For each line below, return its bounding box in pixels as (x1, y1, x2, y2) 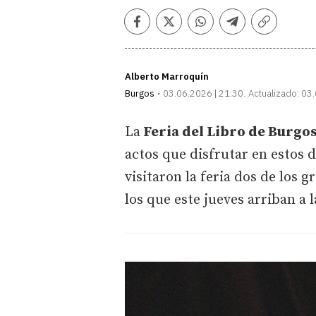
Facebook (136, 19, 192, 36)
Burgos (125, 87, 154, 99)
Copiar (263, 19, 303, 36)
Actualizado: (248, 87, 299, 99)
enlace (263, 34, 303, 51)
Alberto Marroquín (125, 70, 209, 83)
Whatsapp (200, 19, 259, 36)
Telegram (231, 19, 288, 36)
